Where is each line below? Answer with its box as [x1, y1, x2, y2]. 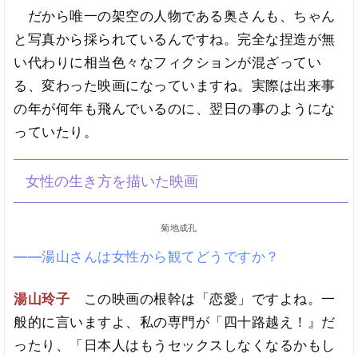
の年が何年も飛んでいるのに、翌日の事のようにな [14, 101, 336, 117]
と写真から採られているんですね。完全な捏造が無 [14, 31, 336, 48]
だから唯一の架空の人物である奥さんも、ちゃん [14, 8, 336, 25]
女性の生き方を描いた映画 [26, 173, 198, 190]
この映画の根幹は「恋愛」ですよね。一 [83, 290, 336, 307]
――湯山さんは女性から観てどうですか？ [14, 249, 280, 265]
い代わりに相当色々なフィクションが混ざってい [14, 54, 322, 71]
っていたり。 [14, 124, 98, 141]
